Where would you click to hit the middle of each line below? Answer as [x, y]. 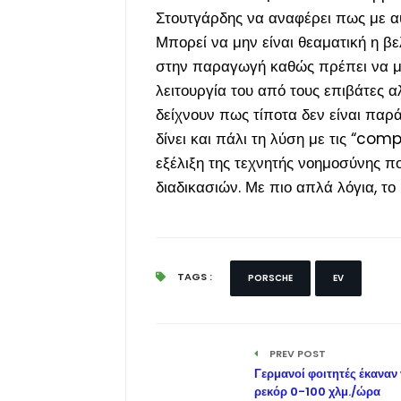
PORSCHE [270, 277]
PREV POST [296, 353]
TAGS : [193, 276]
